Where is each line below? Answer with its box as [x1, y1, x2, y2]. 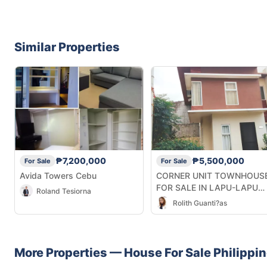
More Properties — [14, 246, 124, 260]
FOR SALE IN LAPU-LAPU [156, 182, 258, 193]
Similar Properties [14, 39, 120, 54]
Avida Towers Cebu [20, 170, 97, 181]
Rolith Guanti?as [173, 198, 227, 207]
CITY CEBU [156, 194, 200, 204]
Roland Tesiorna [36, 186, 91, 195]
